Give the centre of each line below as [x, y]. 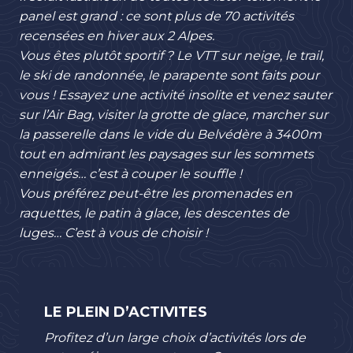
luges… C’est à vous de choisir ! [113, 233]
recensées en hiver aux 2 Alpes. [117, 36]
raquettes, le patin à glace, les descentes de [154, 213]
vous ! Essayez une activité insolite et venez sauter [175, 95]
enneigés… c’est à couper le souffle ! [130, 174]
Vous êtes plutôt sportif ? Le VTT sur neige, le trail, [171, 56]
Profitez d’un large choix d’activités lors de [175, 338]
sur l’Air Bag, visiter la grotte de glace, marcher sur [173, 115]
